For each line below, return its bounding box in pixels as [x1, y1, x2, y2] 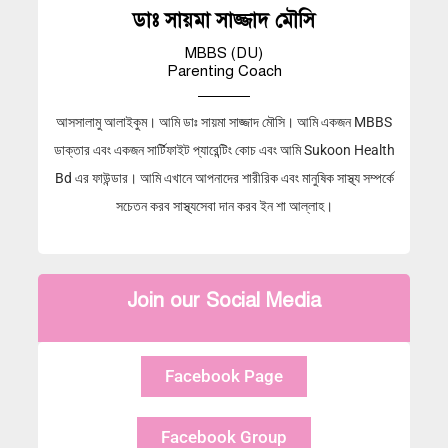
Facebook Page [165, 366, 283, 387]
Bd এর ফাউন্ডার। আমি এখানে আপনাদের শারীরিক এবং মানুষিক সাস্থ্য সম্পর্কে [54, 169, 394, 186]
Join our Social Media [127, 288, 321, 314]
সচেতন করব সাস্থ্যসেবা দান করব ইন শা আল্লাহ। [115, 197, 333, 214]
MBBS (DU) [185, 43, 263, 62]
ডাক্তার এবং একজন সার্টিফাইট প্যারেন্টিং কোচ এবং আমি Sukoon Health [53, 141, 395, 158]
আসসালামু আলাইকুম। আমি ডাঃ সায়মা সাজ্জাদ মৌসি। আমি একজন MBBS [56, 113, 392, 130]
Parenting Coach [166, 61, 282, 80]
